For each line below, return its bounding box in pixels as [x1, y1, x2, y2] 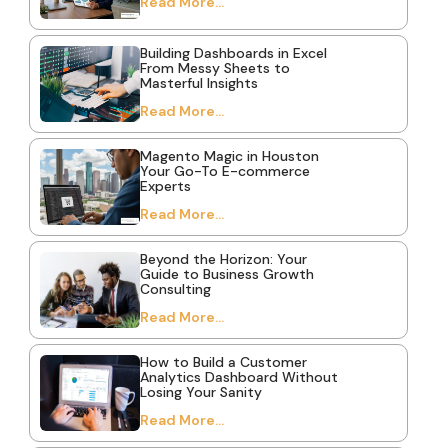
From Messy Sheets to [139, 58, 290, 77]
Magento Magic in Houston [139, 146, 319, 165]
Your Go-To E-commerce [139, 161, 310, 180]
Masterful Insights [139, 73, 258, 92]
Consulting [139, 279, 211, 298]
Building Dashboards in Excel [139, 43, 327, 62]
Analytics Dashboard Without [139, 367, 338, 386]
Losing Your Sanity [139, 382, 262, 401]
